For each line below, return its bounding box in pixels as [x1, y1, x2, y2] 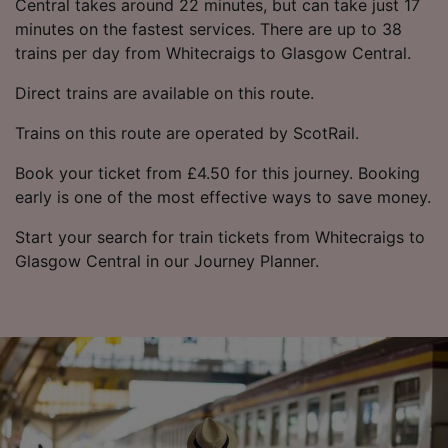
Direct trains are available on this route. [15, 82, 314, 103]
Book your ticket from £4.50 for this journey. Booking [15, 162, 420, 183]
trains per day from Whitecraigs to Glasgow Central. [15, 42, 411, 63]
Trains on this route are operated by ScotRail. [15, 122, 359, 143]
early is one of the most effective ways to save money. [15, 186, 431, 207]
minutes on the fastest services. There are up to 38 [15, 18, 402, 39]
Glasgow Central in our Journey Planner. [15, 250, 319, 271]
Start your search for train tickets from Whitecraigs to [15, 226, 425, 247]
